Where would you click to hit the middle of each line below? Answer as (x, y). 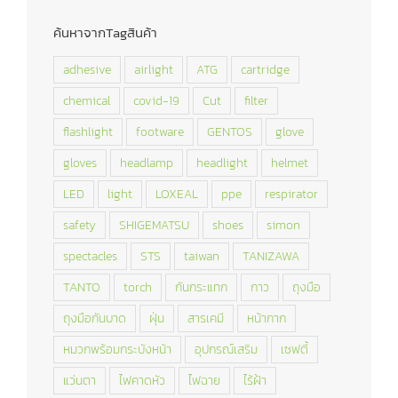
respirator (291, 193)
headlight (222, 162)
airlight (154, 69)
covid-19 (156, 100)
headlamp (147, 162)
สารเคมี (206, 318)
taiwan (202, 255)
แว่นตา (80, 380)
